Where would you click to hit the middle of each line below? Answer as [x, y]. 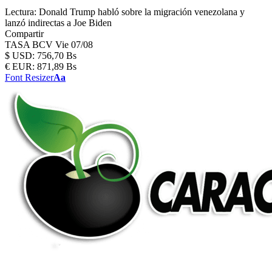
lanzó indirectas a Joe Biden [58, 23]
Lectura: [21, 12]
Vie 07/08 [74, 45]
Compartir [24, 34]
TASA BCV [30, 45]
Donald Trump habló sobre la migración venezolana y [142, 12]
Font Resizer [29, 77]
